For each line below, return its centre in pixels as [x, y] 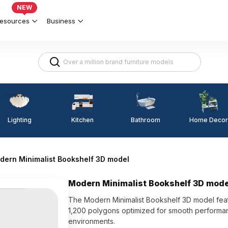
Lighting [19, 120]
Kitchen [82, 120]
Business [61, 21]
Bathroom [146, 120]
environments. [92, 221]
